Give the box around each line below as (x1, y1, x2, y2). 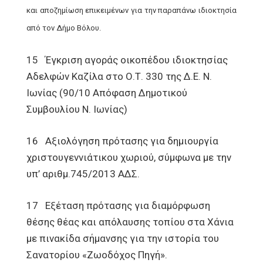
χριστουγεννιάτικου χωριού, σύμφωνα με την (26, 151, 231, 163)
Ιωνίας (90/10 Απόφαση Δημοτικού (26, 87, 187, 99)
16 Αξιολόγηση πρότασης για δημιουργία (26, 135, 218, 147)
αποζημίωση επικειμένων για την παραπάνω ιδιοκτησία (39, 6, 237, 15)
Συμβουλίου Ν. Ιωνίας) (26, 103, 127, 115)
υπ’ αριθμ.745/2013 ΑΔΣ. (26, 168, 140, 180)
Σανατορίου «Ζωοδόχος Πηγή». (26, 249, 167, 261)
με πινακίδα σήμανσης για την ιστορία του (26, 232, 219, 244)
